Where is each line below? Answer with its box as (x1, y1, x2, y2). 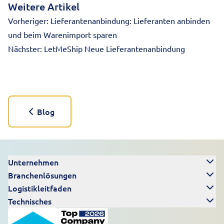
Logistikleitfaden (8, 182, 71, 193)
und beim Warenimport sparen (8, 29, 117, 39)
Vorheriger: (8, 15, 48, 25)
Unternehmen (8, 156, 58, 167)
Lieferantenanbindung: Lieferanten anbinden (50, 15, 210, 25)
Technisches (8, 195, 51, 206)
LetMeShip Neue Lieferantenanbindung (44, 43, 185, 53)
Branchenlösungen (8, 169, 76, 180)
